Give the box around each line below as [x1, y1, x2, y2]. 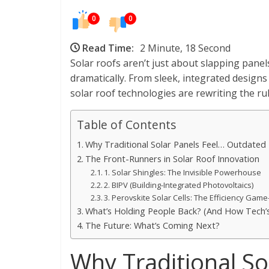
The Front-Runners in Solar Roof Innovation [85, 153, 259, 165]
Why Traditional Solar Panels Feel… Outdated [85, 139, 266, 151]
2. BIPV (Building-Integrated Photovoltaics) [104, 180, 254, 191]
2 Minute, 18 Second [140, 41, 231, 55]
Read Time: [82, 41, 134, 55]
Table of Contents [77, 116, 176, 133]
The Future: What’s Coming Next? [85, 220, 220, 232]
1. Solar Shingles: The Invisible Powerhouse [104, 167, 262, 178]
